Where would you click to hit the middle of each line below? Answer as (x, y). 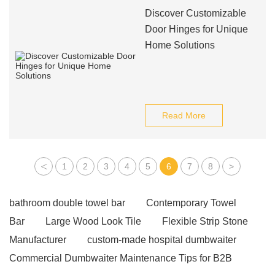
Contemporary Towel (191, 203)
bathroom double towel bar (67, 203)
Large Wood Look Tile (93, 221)
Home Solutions (180, 45)
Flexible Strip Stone (205, 221)
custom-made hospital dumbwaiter (162, 240)
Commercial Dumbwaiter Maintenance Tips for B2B (121, 258)
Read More (184, 115)
